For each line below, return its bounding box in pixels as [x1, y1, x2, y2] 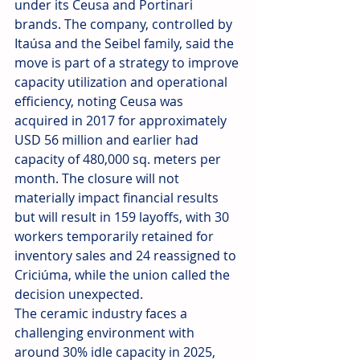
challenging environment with [14, 324, 198, 342]
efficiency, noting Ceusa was [14, 92, 186, 111]
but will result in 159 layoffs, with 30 [14, 208, 232, 227]
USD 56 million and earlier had [14, 131, 202, 149]
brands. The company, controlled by [14, 15, 235, 34]
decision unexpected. [14, 285, 143, 304]
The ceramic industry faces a [14, 305, 190, 323]
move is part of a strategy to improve [14, 54, 242, 72]
